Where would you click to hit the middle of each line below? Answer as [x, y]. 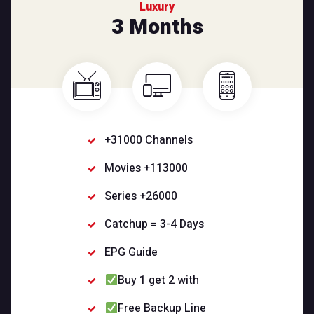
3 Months [157, 28]
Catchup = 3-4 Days [155, 225]
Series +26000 [141, 197]
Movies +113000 [146, 169]
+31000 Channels [149, 141]
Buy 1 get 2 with [158, 281]
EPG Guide [131, 253]
